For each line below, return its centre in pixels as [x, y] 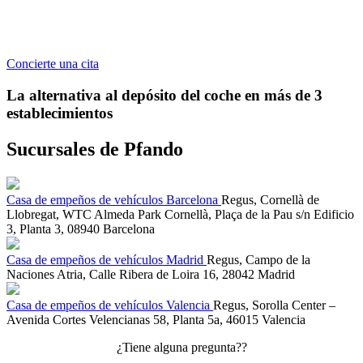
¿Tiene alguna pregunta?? [181, 347]
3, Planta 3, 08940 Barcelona [81, 228]
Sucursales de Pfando [95, 149]
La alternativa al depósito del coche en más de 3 [164, 95]
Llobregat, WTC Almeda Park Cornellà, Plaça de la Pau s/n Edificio [180, 214]
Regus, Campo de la [258, 259]
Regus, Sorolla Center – [274, 305]
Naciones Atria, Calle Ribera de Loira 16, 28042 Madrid [151, 274]
